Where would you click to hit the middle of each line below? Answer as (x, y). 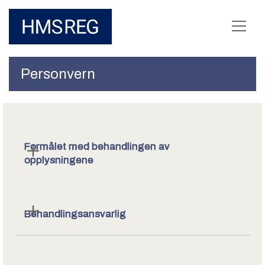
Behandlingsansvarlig (75, 214)
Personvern (58, 74)
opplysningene (59, 160)
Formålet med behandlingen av (97, 146)
